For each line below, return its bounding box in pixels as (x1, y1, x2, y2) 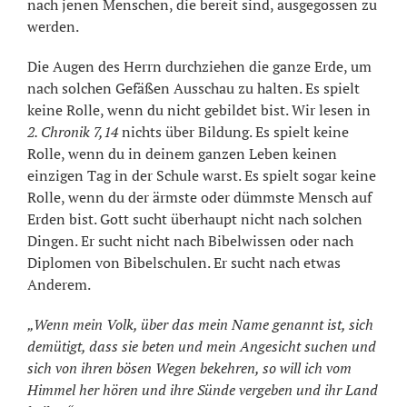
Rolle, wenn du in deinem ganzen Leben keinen (27, 143, 337, 164)
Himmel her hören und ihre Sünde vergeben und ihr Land (27, 379, 378, 400)
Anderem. (27, 273, 91, 294)
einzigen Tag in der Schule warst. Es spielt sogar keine (27, 164, 376, 185)
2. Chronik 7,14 (27, 121, 118, 142)
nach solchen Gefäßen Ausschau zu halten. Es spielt (27, 77, 360, 98)
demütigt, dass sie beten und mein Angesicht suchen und (27, 335, 376, 356)
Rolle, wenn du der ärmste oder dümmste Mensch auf (27, 186, 372, 207)
